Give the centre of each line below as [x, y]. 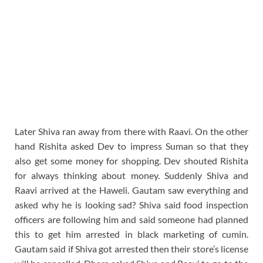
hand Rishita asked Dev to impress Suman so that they [131, 146]
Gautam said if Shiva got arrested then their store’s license [131, 248]
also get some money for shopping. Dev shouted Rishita [131, 160]
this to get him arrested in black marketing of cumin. [131, 234]
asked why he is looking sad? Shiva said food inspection [131, 204]
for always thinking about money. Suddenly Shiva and [131, 175]
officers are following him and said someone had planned [131, 219]
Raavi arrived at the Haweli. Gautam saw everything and [131, 190]
